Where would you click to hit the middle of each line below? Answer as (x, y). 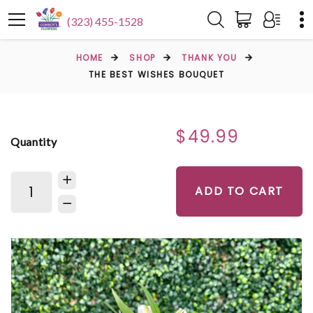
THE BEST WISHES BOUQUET (156, 74)
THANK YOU (210, 58)
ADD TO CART (239, 191)
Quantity (34, 141)
